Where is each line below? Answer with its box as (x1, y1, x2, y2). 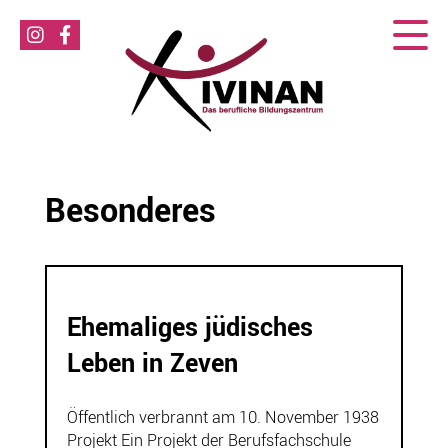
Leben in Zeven (66, 346, 238, 383)
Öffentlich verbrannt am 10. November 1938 (66, 405, 379, 429)
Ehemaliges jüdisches (66, 310, 313, 347)
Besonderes (44, 188, 216, 236)
